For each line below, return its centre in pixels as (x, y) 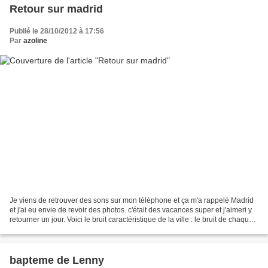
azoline (35, 40)
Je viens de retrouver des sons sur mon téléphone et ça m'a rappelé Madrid (132, 201)
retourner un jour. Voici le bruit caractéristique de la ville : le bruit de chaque (131, 220)
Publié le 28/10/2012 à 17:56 (57, 31)
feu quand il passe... (42, 229)
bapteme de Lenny (57, 261)
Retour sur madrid (56, 9)
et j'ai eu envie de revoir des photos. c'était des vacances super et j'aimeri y (131, 210)
